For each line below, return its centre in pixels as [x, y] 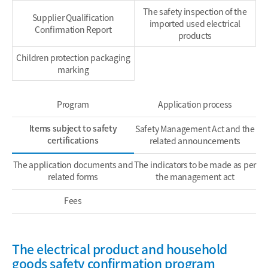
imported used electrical [195, 23]
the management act [195, 176]
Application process [195, 104]
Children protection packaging [73, 57]
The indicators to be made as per [195, 165]
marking [73, 69]
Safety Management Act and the [195, 128]
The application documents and [73, 165]
